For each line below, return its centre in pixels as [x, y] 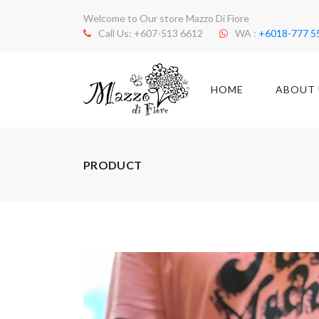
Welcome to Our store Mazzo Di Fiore [166, 18]
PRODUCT [113, 164]
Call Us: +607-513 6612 [152, 33]
